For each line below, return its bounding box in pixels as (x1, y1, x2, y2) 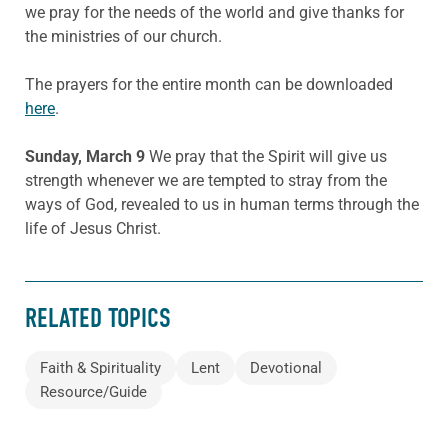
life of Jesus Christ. (25, 218, 161, 238)
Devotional (250, 358, 322, 377)
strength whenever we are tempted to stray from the (25, 170, 387, 190)
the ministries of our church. (25, 26, 222, 46)
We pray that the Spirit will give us (149, 146, 387, 166)
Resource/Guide (40, 382, 147, 401)
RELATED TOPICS (25, 303, 171, 335)
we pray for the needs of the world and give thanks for (25, 2, 404, 22)
